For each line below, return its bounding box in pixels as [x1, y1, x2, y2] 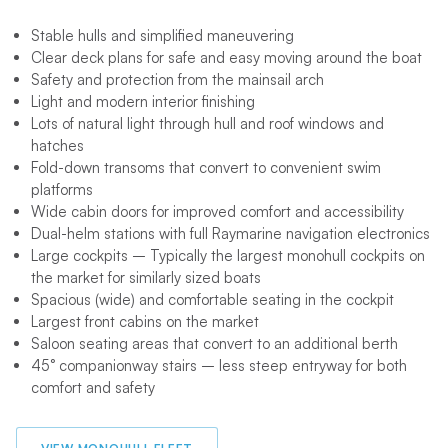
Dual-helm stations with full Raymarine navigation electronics [30, 224, 430, 244]
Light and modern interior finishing [30, 92, 255, 112]
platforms [30, 180, 93, 200]
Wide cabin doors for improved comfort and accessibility [30, 202, 404, 222]
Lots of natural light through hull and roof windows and [30, 114, 384, 134]
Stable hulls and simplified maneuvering [30, 26, 294, 46]
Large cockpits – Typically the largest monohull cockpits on [30, 246, 425, 266]
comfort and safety [30, 378, 155, 398]
